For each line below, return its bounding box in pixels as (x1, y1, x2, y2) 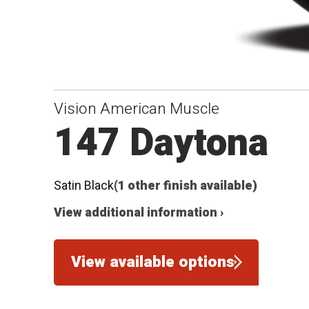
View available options (70, 251, 235, 274)
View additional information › (54, 203, 224, 222)
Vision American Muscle (54, 97, 220, 120)
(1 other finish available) (114, 177, 258, 196)
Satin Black (54, 177, 114, 196)
